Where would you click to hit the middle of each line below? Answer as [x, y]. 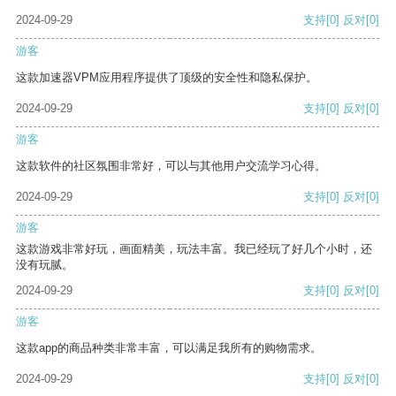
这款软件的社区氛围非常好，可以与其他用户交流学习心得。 [171, 166]
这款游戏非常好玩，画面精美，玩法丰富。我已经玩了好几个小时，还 [194, 249]
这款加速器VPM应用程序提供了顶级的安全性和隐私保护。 [167, 78]
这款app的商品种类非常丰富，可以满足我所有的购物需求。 [169, 348]
